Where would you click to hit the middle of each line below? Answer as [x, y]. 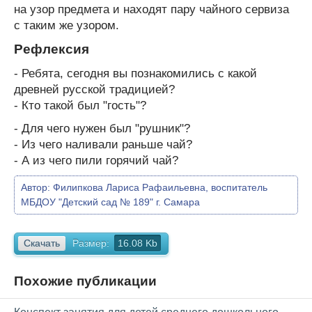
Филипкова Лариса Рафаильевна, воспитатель [160, 187]
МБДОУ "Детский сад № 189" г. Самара [110, 202]
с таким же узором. [67, 25]
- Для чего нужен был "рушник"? [102, 128]
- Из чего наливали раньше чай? [103, 144]
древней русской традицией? [94, 89]
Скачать [42, 243]
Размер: [91, 243]
